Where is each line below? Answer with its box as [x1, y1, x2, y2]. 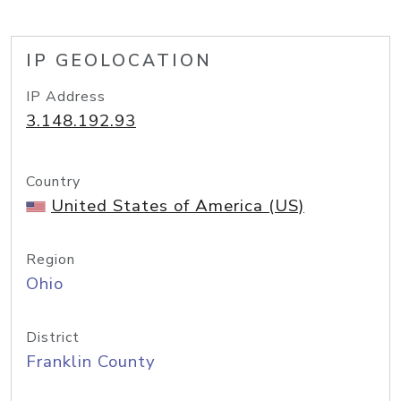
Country [26, 172, 81, 192]
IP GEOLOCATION [26, 49, 212, 73]
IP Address [26, 87, 106, 107]
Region [26, 250, 75, 269]
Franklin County [26, 350, 156, 373]
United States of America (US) [51, 194, 304, 218]
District [26, 328, 80, 347]
